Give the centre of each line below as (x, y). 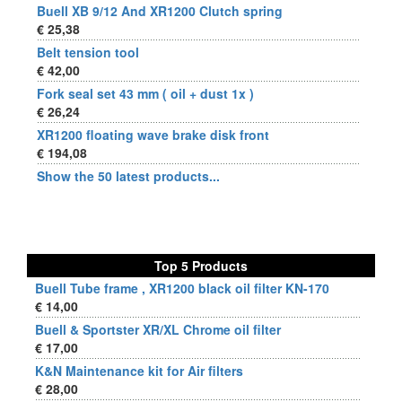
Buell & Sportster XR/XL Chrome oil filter (158, 329)
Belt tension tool (88, 52)
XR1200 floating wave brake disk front (153, 135)
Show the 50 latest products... (128, 176)
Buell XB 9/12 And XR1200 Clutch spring (160, 11)
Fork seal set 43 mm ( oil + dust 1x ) (145, 93)
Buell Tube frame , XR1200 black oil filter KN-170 (182, 288)
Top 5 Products (201, 266)
